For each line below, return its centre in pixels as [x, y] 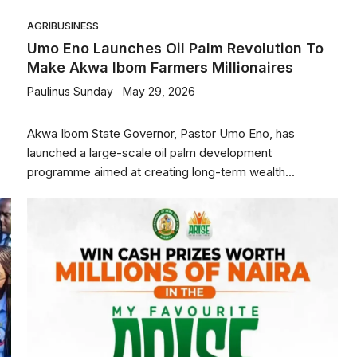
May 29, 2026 [159, 91]
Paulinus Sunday [70, 91]
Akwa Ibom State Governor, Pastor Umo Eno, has [161, 133]
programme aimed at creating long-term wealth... [161, 172]
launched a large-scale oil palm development [149, 153]
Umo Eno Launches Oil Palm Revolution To [175, 48]
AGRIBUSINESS [63, 25]
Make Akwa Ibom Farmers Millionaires [160, 67]
